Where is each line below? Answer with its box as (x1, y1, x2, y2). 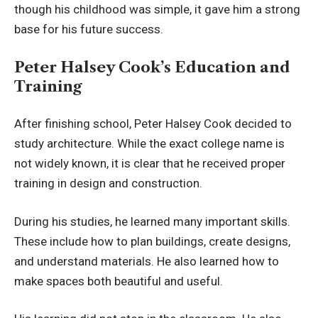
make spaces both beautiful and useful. (14, 273, 223, 288)
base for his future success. (14, 22, 163, 37)
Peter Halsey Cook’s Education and (14, 57, 290, 76)
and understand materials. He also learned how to (14, 253, 279, 268)
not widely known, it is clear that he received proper (14, 156, 285, 171)
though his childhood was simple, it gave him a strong (14, 2, 300, 17)
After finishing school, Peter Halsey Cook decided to (14, 116, 292, 131)
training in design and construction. (14, 176, 202, 191)
